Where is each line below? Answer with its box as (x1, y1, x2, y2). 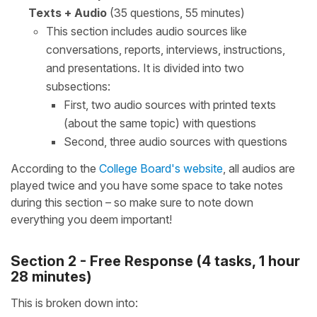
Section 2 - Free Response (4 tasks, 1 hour (11, 252, 300, 270)
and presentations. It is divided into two (46, 60, 244, 75)
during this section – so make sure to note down (11, 195, 253, 209)
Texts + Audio (28, 5, 107, 20)
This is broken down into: (11, 295, 138, 310)
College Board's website (99, 161, 223, 175)
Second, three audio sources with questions (64, 134, 287, 149)
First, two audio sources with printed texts (64, 97, 276, 112)
